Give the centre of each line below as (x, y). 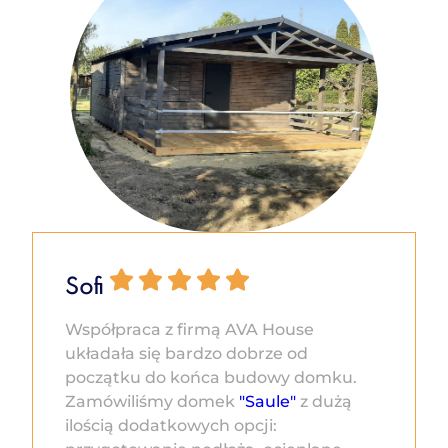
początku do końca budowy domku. (211, 377)
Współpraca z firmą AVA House (189, 329)
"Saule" (267, 401)
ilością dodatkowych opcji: (171, 425)
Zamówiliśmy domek (152, 401)
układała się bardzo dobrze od (186, 353)
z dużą (324, 401)
